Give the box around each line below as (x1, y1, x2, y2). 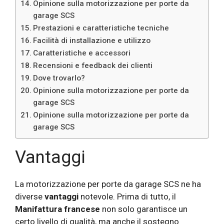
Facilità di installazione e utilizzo (33, 36, 151, 45)
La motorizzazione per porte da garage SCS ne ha (15, 179, 201, 189)
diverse (15, 191, 44, 202)
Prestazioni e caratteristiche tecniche (33, 23, 169, 33)
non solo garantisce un (100, 204, 187, 214)
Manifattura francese (15, 204, 100, 214)
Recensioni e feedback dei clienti (33, 61, 153, 70)
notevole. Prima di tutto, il (78, 191, 176, 202)
